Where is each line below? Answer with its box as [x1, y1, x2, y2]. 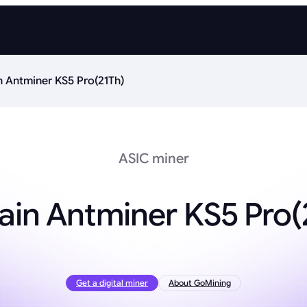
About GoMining [169, 278, 231, 288]
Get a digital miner [76, 278, 148, 288]
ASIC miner [118, 150, 189, 167]
